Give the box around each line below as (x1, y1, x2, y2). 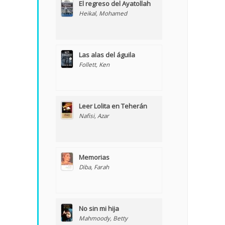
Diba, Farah (79, 163, 109, 171)
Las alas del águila (79, 50, 135, 60)
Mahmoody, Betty (79, 214, 128, 222)
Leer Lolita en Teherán (79, 101, 147, 111)
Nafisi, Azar (79, 111, 109, 120)
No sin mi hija (79, 204, 119, 213)
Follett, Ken (79, 60, 109, 69)
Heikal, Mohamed (79, 9, 127, 18)
